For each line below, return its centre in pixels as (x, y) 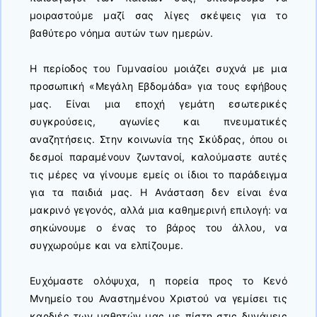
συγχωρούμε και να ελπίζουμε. (107, 245)
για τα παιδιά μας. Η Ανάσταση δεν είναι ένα (158, 192)
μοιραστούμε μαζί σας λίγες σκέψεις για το (158, 15)
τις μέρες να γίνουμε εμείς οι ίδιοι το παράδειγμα (158, 174)
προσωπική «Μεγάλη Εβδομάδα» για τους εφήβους (158, 86)
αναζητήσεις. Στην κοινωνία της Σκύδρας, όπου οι (158, 139)
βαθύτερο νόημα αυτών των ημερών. (122, 33)
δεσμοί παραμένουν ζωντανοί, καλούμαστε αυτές (158, 156)
